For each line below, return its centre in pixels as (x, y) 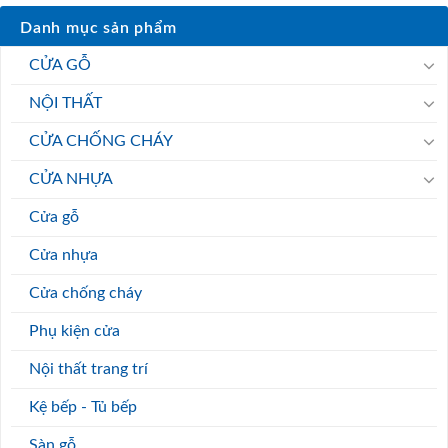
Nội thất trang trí (88, 368)
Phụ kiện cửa (74, 330)
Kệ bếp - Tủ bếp (83, 406)
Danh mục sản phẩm (98, 27)
